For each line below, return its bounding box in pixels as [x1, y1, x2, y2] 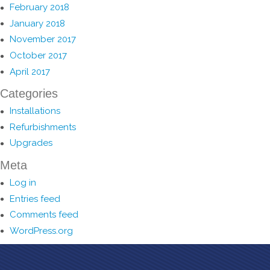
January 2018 [10, 17, 65, 29]
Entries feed [10, 193, 60, 204]
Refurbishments [10, 121, 76, 133]
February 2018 [10, 2, 69, 13]
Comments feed [10, 209, 78, 221]
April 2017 [10, 66, 50, 77]
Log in [10, 177, 36, 188]
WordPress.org [10, 225, 73, 236]
